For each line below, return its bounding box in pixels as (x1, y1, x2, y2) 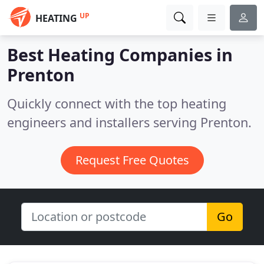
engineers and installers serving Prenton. (7, 114, 252, 131)
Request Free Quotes (75, 152, 189, 168)
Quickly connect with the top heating (7, 95, 226, 112)
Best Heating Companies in (7, 43, 233, 66)
